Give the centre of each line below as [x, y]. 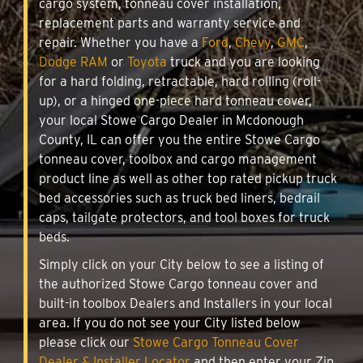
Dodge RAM [73, 62]
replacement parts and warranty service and [170, 23]
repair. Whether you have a [120, 42]
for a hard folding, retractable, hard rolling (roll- [180, 81]
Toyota [147, 62]
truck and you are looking [243, 62]
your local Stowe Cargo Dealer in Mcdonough [171, 120]
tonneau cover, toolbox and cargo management [178, 159]
